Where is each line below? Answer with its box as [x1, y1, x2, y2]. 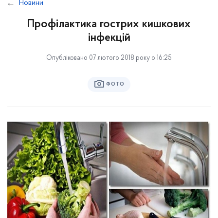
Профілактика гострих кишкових [27, 18, 191, 30]
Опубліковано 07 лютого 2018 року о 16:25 [46, 54, 172, 62]
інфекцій [88, 32, 130, 44]
